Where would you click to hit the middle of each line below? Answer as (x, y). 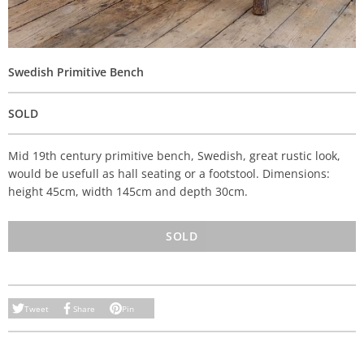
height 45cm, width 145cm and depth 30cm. (128, 191)
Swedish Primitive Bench (76, 72)
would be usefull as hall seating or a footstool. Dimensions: (169, 173)
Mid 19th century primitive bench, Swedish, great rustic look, (174, 156)
